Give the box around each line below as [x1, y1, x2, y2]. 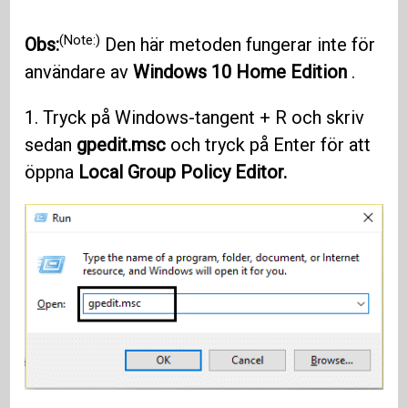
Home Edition [236, 61, 348, 84]
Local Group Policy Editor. [78, 161, 288, 184]
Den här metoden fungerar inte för [100, 34, 376, 56]
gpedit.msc [76, 134, 167, 157]
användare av [25, 61, 134, 84]
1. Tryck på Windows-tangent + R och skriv [25, 107, 365, 129]
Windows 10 [133, 61, 237, 84]
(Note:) [59, 31, 101, 48]
